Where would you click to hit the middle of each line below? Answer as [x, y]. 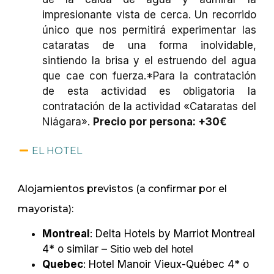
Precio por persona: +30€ [160, 122]
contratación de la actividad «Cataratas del [149, 107]
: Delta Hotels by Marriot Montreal [173, 233]
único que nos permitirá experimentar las [149, 30]
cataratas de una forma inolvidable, [149, 46]
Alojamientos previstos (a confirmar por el [123, 188]
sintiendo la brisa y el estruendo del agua [149, 61]
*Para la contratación [201, 76]
